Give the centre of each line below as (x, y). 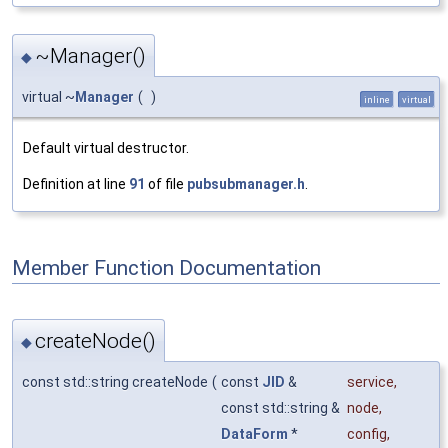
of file (166, 184)
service (370, 381)
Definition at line (76, 184)
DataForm (254, 433)
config (367, 433)
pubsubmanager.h (246, 184)
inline (377, 100)
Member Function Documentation (166, 267)
